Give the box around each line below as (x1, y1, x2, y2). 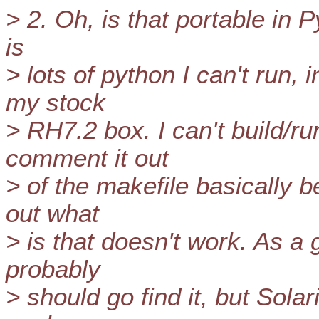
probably (6, 256, 100, 283)
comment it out (6, 145, 169, 172)
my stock (6, 89, 105, 116)
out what (6, 200, 99, 227)
